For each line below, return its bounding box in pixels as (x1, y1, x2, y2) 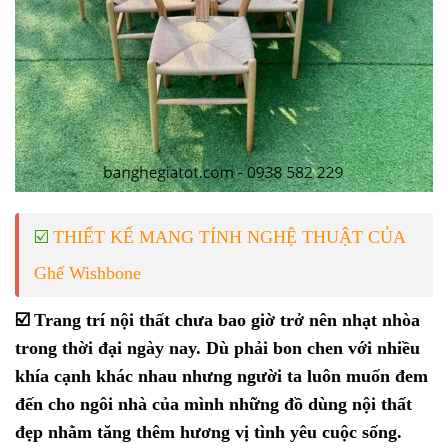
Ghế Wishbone (34, 262, 141, 283)
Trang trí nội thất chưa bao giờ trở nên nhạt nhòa (34, 310, 420, 331)
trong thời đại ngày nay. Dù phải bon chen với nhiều (15, 338, 420, 359)
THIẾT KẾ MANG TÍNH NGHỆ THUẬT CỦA (53, 226, 405, 247)
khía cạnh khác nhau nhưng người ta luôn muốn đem (15, 366, 428, 387)
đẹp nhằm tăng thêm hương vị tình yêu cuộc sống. (15, 422, 402, 443)
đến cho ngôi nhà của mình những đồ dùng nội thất (15, 394, 412, 415)
